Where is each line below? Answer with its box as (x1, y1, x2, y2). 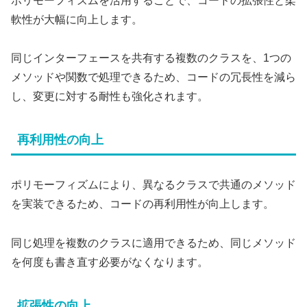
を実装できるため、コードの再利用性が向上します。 (11, 198, 274, 210)
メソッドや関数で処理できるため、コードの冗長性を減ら (11, 71, 296, 84)
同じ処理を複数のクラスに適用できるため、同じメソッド (11, 237, 296, 249)
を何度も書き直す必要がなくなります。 (11, 256, 208, 269)
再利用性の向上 (17, 133, 103, 147)
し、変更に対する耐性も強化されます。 (11, 90, 208, 103)
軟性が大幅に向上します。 (11, 13, 143, 25)
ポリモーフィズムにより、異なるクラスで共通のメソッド (11, 179, 296, 191)
